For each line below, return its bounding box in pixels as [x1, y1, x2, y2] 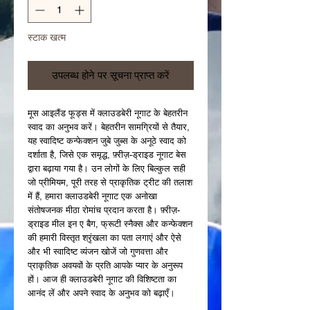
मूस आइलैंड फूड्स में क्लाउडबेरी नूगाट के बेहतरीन [28, 107, 188, 118]
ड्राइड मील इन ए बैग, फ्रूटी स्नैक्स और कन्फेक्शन [28, 218, 192, 229]
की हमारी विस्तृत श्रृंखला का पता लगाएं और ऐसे [28, 232, 181, 243]
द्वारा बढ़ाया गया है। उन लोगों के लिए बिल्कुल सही [28, 163, 185, 174]
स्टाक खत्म [28, 31, 66, 43]
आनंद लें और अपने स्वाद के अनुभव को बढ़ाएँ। [28, 287, 175, 298]
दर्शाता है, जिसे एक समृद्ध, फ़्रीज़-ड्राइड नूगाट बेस [28, 149, 186, 160]
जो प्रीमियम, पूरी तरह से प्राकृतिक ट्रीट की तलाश [28, 176, 192, 188]
